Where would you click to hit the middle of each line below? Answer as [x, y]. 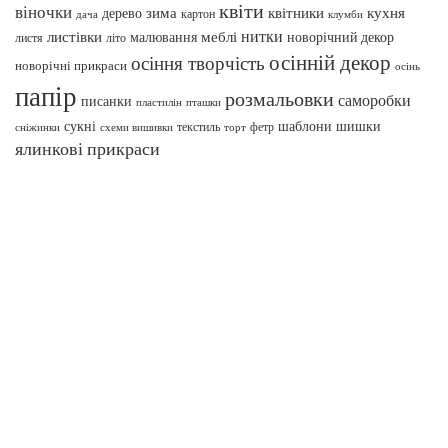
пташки [203, 101]
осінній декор [330, 62]
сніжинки [37, 126]
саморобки [374, 100]
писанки [106, 100]
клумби [345, 13]
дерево [122, 13]
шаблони [305, 125]
